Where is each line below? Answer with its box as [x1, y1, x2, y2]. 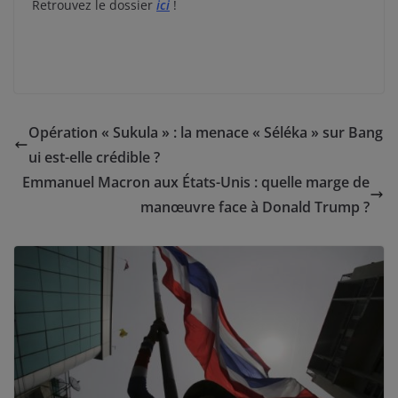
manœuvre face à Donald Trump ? [140, 196, 370, 217]
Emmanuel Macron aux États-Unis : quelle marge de [22, 171, 370, 192]
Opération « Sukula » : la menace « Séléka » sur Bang [28, 122, 383, 142]
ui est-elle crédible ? [28, 147, 160, 167]
